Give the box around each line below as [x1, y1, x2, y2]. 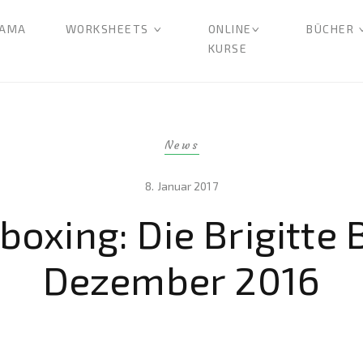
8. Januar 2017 [145, 179, 218, 193]
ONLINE [207, 22, 252, 36]
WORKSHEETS [65, 22, 149, 36]
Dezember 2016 [42, 256, 321, 303]
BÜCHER [306, 22, 354, 36]
